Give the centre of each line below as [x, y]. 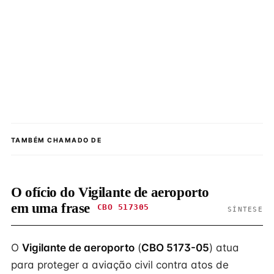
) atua [224, 248]
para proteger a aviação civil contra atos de [120, 265]
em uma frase [52, 208]
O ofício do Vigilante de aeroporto [110, 192]
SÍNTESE [245, 209]
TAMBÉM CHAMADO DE [56, 140]
